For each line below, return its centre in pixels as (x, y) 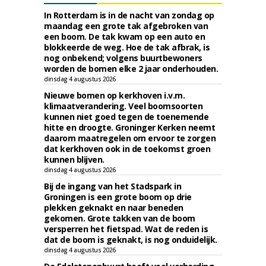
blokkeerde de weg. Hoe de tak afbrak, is (127, 47)
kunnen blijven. (74, 159)
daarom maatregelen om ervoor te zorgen (130, 138)
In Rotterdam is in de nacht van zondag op (129, 15)
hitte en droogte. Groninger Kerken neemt (129, 127)
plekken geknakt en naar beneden (114, 208)
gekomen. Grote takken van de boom (120, 218)
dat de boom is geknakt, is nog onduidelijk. (131, 240)
